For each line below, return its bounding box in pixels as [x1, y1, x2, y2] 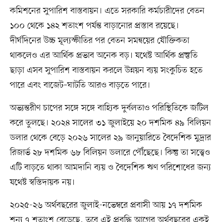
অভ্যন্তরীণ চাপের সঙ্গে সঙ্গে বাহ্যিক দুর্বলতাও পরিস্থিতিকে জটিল [9, 102, 209, 114]
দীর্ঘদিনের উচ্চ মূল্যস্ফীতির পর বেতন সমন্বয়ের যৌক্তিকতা [9, 35, 189, 47]
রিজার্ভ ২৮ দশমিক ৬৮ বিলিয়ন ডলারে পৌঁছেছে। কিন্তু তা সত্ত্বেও [9, 147, 210, 159]
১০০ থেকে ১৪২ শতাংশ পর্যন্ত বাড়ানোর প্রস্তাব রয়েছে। [9, 20, 179, 32]
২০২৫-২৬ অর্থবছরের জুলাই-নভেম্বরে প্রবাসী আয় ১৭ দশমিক [9, 199, 202, 212]
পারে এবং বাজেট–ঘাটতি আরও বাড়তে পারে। [9, 79, 150, 92]
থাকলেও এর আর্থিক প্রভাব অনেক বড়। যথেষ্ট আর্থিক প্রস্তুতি [9, 50, 198, 62]
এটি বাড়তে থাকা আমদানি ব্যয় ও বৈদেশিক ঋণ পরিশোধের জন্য [9, 162, 211, 174]
